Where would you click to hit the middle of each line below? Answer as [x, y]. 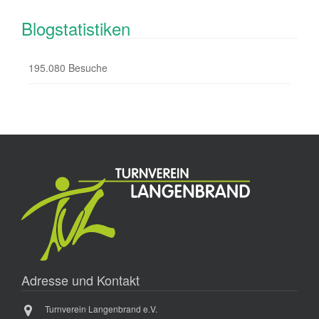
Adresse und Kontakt [80, 279]
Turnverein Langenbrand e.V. [101, 308]
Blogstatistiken [76, 28]
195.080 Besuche [68, 67]
